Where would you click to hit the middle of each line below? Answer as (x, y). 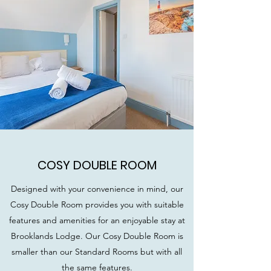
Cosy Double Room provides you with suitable (97, 204)
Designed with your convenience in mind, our (97, 189)
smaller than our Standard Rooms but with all (97, 252)
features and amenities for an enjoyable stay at (97, 220)
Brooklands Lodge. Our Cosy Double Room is (97, 236)
